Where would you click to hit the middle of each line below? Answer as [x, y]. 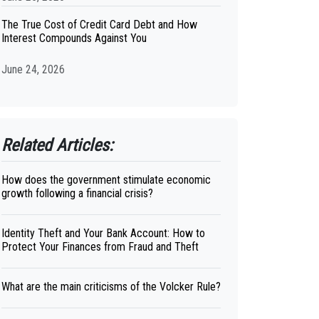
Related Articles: [57, 145]
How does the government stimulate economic [106, 180]
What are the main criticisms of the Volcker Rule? [111, 287]
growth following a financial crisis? [77, 193]
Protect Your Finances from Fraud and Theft [100, 247]
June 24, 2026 [33, 69]
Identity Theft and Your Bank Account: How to [103, 233]
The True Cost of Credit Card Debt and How [99, 25]
